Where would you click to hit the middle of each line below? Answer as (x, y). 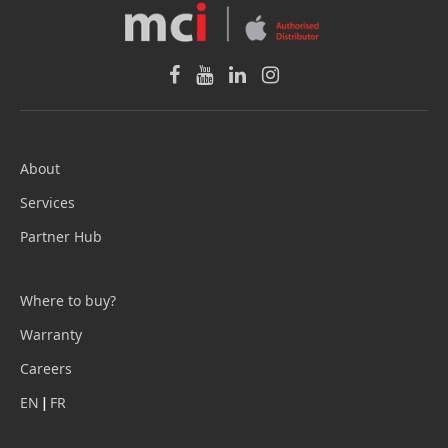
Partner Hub (61, 236)
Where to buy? (68, 300)
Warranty (51, 334)
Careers (46, 368)
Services (47, 202)
